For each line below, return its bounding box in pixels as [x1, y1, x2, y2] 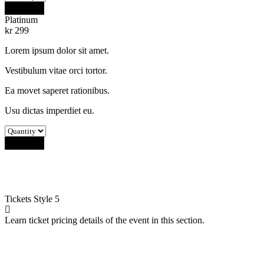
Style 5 [34, 193, 60, 204]
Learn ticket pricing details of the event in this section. [5, 214, 204, 225]
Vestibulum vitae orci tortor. [5, 65, 107, 75]
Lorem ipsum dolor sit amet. [5, 45, 109, 55]
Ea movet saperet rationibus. [5, 85, 110, 95]
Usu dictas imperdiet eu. [5, 105, 94, 115]
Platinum [5, 14, 38, 25]
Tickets [5, 193, 34, 204]
